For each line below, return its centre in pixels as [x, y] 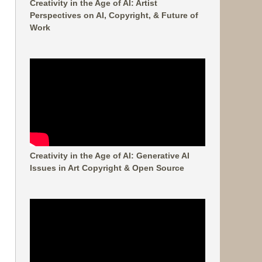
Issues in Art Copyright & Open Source [107, 168]
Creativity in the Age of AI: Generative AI [110, 156]
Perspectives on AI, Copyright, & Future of [114, 15]
